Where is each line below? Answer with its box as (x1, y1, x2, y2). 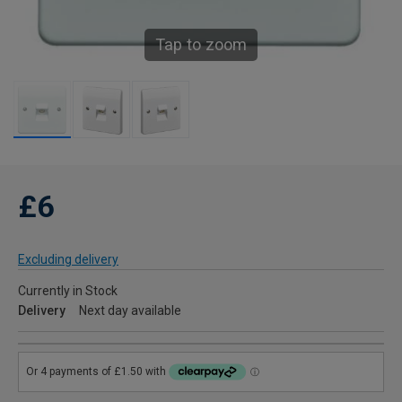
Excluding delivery (18, 252, 118, 267)
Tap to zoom (155, 35, 247, 54)
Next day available (79, 303, 181, 318)
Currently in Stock (18, 284, 118, 298)
